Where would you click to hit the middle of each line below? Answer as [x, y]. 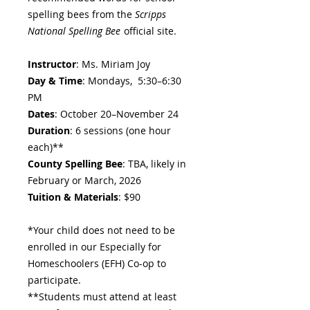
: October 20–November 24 [117, 114]
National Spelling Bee [74, 31]
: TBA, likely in [154, 164]
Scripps [151, 14]
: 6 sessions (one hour [120, 130]
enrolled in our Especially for [94, 247]
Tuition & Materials [73, 197]
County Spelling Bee [75, 164]
